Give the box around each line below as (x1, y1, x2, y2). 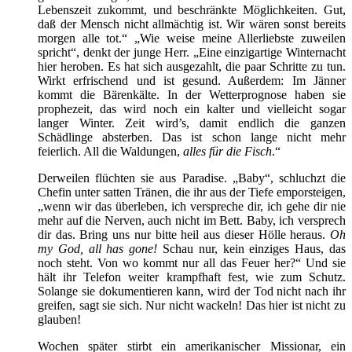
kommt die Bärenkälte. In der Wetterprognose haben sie (38, 87, 346, 101)
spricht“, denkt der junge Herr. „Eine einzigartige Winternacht (38, 45, 346, 59)
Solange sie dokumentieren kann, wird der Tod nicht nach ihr (38, 284, 346, 298)
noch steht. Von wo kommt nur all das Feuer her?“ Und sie (38, 255, 346, 269)
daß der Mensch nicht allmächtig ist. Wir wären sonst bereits (38, 16, 346, 31)
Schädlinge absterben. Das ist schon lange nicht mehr (38, 130, 346, 144)
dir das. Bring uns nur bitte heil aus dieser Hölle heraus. (38, 227, 330, 241)
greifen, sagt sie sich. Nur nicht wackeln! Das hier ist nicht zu (38, 298, 346, 312)
